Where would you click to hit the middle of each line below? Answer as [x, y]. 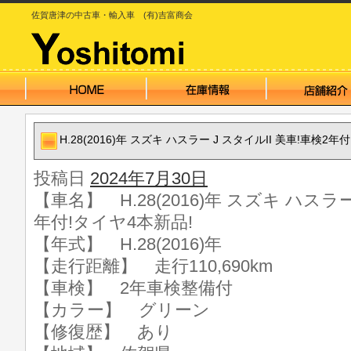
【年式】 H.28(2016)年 [128, 244]
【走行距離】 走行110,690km [153, 266]
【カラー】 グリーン [122, 310]
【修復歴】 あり [103, 332]
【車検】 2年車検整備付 [133, 288]
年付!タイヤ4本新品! [113, 222]
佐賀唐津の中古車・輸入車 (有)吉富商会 [112, 15]
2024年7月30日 [149, 178]
